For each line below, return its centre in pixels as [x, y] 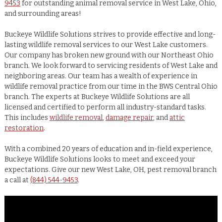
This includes [27, 118]
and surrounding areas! [43, 14]
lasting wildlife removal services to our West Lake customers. [106, 45]
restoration [24, 128]
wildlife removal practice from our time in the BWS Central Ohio [111, 87]
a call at [17, 180]
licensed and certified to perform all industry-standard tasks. [105, 108]
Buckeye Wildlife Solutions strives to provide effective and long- [110, 35]
